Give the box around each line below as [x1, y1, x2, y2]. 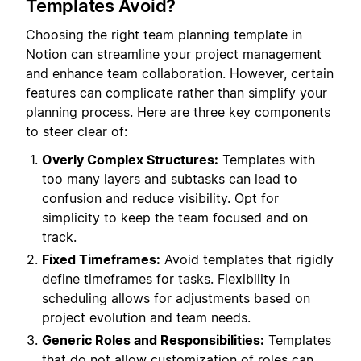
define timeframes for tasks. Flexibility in [42, 270, 290, 287]
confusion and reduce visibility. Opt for [42, 189, 279, 206]
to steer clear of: [26, 123, 127, 140]
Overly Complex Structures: [42, 151, 218, 168]
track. [42, 228, 77, 245]
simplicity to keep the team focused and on [42, 209, 308, 226]
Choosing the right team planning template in [26, 27, 302, 44]
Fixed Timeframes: [42, 251, 160, 268]
